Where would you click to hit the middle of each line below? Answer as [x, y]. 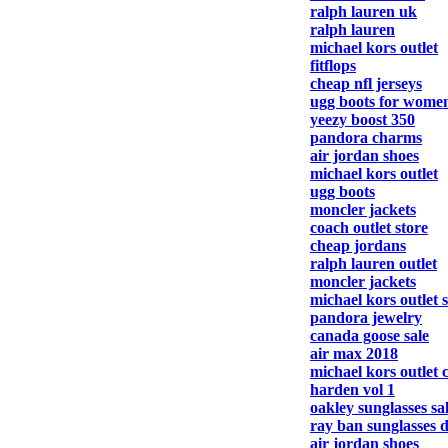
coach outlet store [369, 227]
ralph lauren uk [363, 11]
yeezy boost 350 [362, 119]
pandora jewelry [366, 317]
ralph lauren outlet [373, 263]
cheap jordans [358, 245]
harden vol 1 [352, 389]
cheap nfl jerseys [366, 83]
